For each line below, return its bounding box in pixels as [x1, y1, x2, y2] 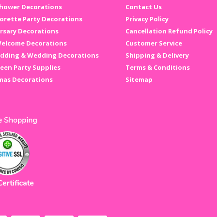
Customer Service [125, 39, 182, 48]
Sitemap [125, 75, 153, 84]
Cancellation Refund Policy [125, 27, 213, 36]
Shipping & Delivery [125, 51, 189, 60]
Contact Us [125, 2, 162, 12]
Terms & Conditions [125, 63, 190, 72]
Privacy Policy [125, 15, 169, 24]
